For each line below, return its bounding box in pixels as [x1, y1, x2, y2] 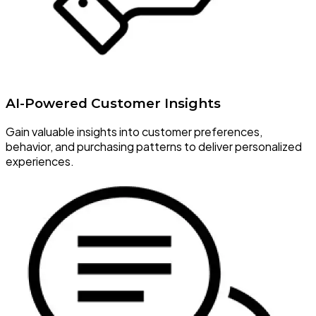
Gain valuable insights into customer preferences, [6, 124, 262, 140]
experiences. [6, 154, 74, 169]
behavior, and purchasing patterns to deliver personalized [6, 139, 302, 154]
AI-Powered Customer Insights [6, 95, 221, 111]
